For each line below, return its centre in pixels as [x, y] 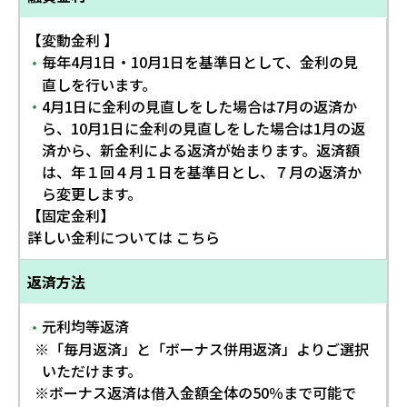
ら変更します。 [92, 194]
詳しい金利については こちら [124, 238]
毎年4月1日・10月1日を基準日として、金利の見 [200, 61]
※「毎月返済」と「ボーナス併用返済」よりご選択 [202, 348]
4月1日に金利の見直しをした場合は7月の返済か [199, 106]
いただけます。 [92, 370]
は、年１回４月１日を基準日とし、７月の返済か [202, 172]
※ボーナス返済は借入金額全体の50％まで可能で [195, 392]
